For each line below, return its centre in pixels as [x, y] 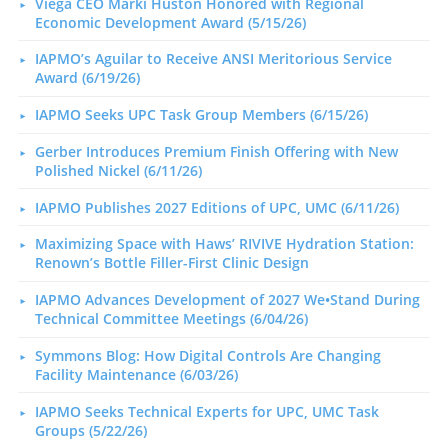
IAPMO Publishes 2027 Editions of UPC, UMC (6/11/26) [216, 207]
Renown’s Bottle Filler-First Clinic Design [171, 263]
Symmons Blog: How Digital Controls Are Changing [207, 356]
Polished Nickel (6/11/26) [118, 170]
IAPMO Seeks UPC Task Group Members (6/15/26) [201, 115]
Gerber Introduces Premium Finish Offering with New [216, 151]
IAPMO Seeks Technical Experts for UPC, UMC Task [206, 411]
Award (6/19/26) [87, 78]
